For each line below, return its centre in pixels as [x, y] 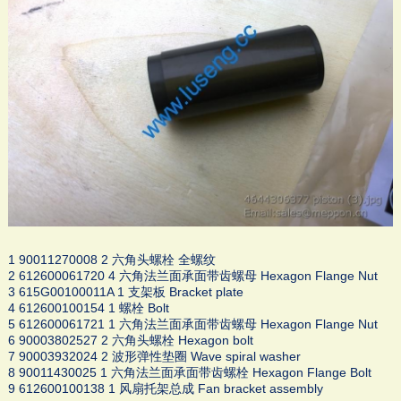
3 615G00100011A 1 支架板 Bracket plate [125, 292]
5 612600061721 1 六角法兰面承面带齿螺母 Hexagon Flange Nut [192, 324]
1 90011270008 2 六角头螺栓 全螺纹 [111, 260]
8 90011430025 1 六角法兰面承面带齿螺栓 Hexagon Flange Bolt [189, 373]
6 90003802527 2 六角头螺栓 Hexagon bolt [130, 341]
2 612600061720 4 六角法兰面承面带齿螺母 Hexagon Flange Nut [192, 276]
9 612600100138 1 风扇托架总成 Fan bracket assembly [165, 389]
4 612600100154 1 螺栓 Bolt [88, 308]
